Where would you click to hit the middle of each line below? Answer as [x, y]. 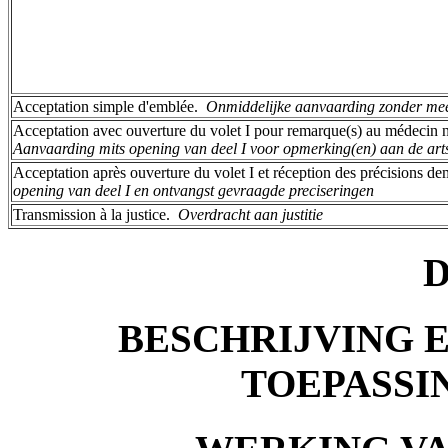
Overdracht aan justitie [250, 214]
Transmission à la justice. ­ [95, 214]
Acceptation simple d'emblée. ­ [109, 106]
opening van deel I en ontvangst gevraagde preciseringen [193, 190]
